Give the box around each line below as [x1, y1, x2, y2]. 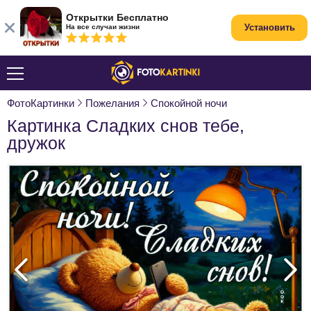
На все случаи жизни [66, 23, 140, 31]
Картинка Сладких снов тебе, [7, 116, 244, 135]
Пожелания [85, 97, 140, 109]
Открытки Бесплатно [66, 12, 169, 23]
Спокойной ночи [151, 97, 227, 109]
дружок [7, 133, 65, 153]
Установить [244, 22, 295, 33]
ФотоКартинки [7, 97, 74, 109]
